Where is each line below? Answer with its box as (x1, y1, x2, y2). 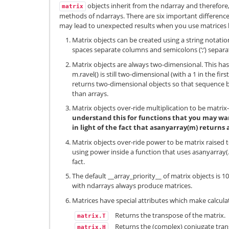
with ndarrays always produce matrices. (72, 181, 192, 191)
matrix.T (77, 213, 106, 220)
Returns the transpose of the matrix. (115, 211, 225, 220)
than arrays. (72, 88, 108, 98)
